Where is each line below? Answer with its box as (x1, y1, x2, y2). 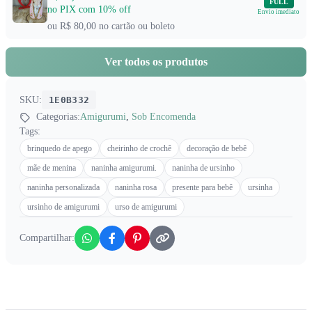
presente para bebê (172, 182, 233, 193)
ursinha (248, 182, 272, 193)
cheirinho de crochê (107, 143, 171, 154)
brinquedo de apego (27, 143, 92, 154)
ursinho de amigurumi (27, 202, 100, 212)
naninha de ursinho (172, 163, 235, 173)
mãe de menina (27, 163, 76, 173)
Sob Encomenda (132, 111, 196, 123)
